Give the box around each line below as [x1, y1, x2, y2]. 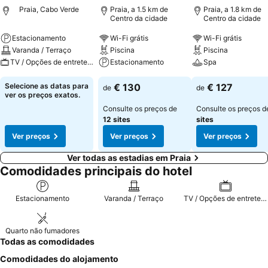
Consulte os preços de [103, 104, 177, 113]
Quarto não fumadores [5, 226, 80, 235]
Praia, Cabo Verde [19, 5, 79, 14]
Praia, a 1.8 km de [203, 5, 261, 14]
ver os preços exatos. [5, 90, 80, 99]
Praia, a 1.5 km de [110, 5, 168, 14]
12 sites [103, 115, 130, 124]
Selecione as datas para [5, 81, 89, 90]
